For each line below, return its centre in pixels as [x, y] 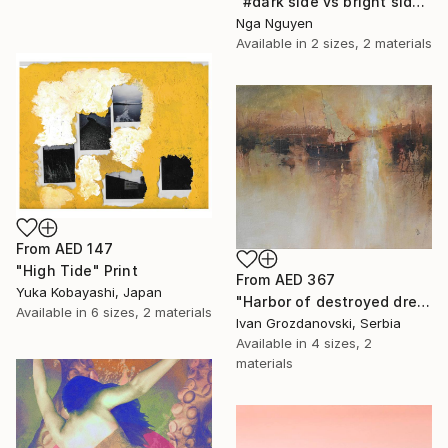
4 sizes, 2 [341, 343]
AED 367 [304, 280]
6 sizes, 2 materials [151, 312]
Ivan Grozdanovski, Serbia [318, 323]
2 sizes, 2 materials [371, 43]
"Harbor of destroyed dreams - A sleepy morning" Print [423, 302]
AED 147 [83, 249]
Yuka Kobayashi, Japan [89, 292]
